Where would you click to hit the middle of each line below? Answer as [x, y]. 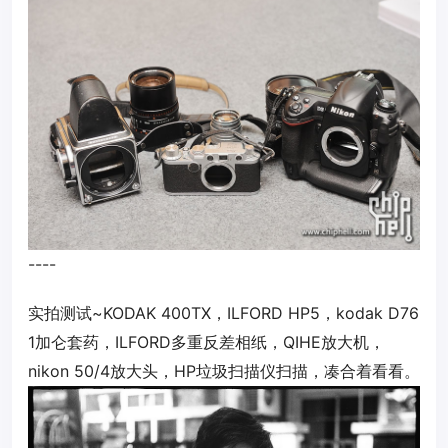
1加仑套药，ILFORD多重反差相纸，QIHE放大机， [206, 342]
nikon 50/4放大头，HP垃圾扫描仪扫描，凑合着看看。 [224, 371]
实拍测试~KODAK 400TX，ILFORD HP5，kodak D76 [223, 313]
